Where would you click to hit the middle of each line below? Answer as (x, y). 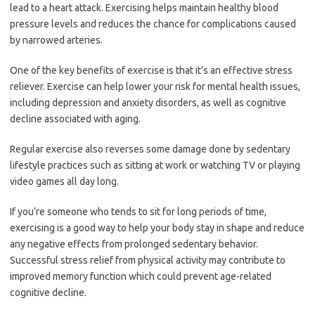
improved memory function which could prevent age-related (141, 276)
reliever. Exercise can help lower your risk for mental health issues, (155, 86)
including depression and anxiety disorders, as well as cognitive (148, 103)
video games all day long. (64, 181)
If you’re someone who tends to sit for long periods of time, (138, 212)
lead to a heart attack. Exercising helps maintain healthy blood (144, 8)
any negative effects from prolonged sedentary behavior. (134, 244)
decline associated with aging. (75, 119)
